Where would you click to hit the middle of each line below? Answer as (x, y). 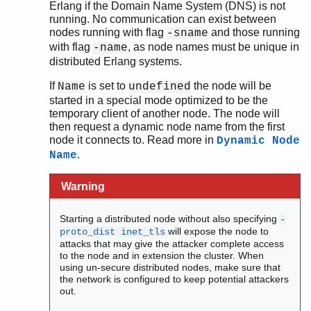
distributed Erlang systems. (116, 61)
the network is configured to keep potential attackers (175, 279)
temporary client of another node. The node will (165, 113)
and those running (254, 32)
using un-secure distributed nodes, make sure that (170, 268)
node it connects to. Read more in (133, 140)
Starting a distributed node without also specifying (170, 219)
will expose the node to (217, 232)
